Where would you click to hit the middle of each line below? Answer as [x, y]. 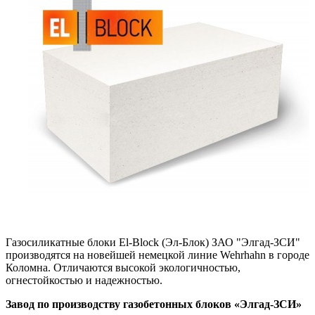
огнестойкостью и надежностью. [84, 280]
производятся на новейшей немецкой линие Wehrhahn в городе [157, 255]
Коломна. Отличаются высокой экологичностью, [123, 267]
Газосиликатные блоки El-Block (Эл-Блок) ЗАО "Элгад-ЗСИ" [153, 242]
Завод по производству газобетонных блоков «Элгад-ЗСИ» [154, 304]
